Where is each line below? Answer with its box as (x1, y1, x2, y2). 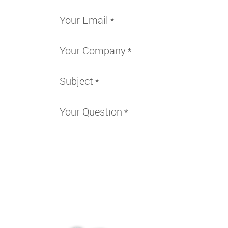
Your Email (60, 13, 108, 27)
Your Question (60, 105, 122, 119)
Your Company (60, 44, 126, 58)
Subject (60, 74, 93, 88)
